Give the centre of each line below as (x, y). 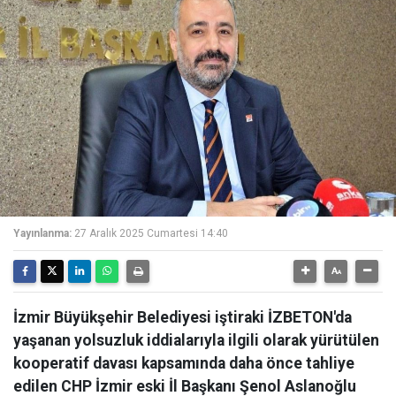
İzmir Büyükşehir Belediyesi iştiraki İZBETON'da (183, 317)
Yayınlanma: (42, 233)
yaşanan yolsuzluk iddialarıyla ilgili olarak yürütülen (196, 340)
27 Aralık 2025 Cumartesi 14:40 (151, 233)
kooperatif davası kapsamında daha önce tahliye (184, 363)
